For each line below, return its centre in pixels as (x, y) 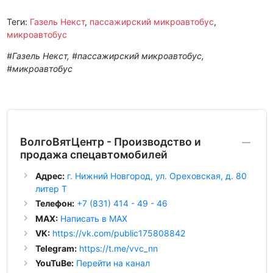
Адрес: (50, 175)
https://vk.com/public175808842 (119, 233)
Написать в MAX (94, 218)
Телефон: (55, 204)
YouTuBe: (54, 263)
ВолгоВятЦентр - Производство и (110, 141)
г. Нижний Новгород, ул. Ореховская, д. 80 (157, 175)
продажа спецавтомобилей (94, 154)
